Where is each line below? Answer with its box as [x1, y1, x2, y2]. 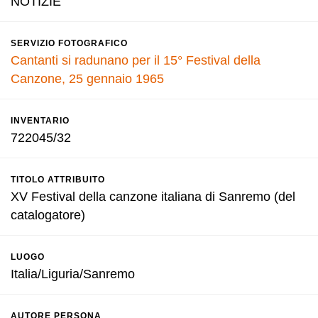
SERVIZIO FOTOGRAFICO [11, 38, 128, 48]
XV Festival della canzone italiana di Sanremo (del [11, 190, 295, 204]
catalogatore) [11, 208, 85, 222]
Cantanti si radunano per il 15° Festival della [11, 53, 261, 67]
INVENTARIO [11, 116, 70, 126]
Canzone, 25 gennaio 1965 [11, 72, 164, 86]
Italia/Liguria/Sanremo [11, 267, 135, 281]
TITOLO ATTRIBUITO [11, 175, 105, 185]
